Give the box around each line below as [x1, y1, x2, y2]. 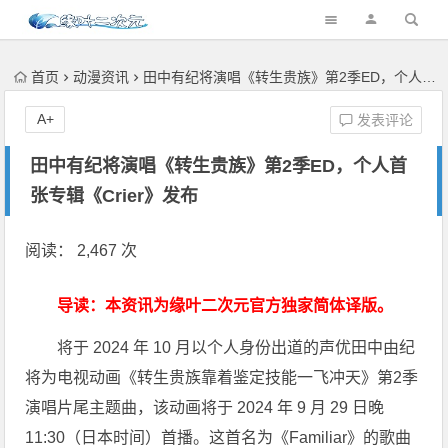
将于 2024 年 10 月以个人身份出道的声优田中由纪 [57, 339, 416, 356]
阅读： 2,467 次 [25, 242, 138, 259]
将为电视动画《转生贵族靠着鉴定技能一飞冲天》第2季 [25, 369, 419, 386]
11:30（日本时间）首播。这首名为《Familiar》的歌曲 [25, 429, 412, 446]
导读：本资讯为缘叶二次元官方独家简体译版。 [57, 297, 394, 314]
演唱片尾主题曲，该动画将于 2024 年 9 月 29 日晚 [25, 399, 385, 416]
